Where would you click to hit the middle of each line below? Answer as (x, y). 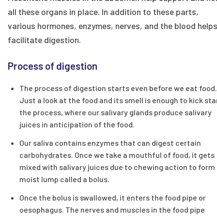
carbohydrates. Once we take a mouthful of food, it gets (117, 155)
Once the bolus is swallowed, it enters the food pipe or (113, 198)
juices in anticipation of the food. (77, 124)
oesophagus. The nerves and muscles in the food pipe (112, 210)
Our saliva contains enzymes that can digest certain (110, 143)
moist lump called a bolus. (64, 179)
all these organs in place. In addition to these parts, (103, 12)
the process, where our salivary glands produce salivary (116, 112)
